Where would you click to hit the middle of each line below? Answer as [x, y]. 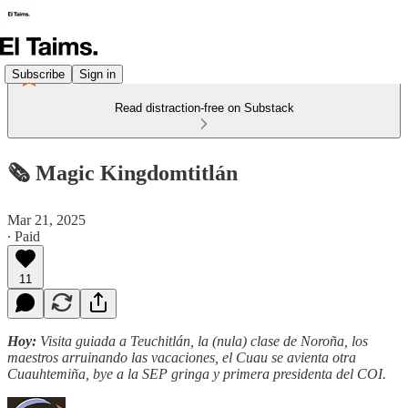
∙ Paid [24, 236]
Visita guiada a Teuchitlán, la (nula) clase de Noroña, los [204, 341]
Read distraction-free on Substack [204, 108]
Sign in [97, 74]
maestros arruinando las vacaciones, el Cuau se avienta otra [182, 357]
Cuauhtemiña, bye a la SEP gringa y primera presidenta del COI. [197, 373]
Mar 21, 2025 [46, 219]
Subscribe [38, 74]
